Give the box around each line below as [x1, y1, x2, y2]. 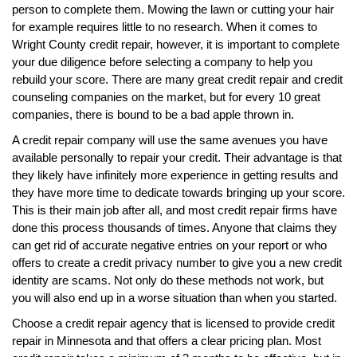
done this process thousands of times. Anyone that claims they [12, 220, 337, 234]
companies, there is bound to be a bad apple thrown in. [12, 107, 294, 121]
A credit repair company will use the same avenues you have [12, 132, 328, 147]
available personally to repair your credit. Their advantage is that [12, 150, 342, 164]
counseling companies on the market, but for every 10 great [12, 89, 320, 104]
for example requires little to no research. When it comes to [12, 19, 317, 33]
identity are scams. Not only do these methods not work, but [12, 273, 324, 287]
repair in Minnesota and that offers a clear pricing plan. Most [12, 333, 321, 347]
